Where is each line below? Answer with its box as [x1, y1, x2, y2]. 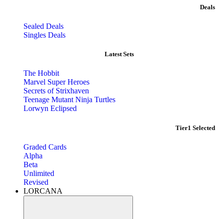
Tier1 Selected [175, 124, 215, 131]
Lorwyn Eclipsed [23, 104, 77, 113]
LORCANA [23, 186, 63, 195]
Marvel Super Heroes [23, 78, 89, 87]
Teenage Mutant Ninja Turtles [23, 95, 115, 104]
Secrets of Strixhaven [23, 87, 89, 95]
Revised [23, 177, 48, 186]
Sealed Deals [23, 22, 64, 31]
